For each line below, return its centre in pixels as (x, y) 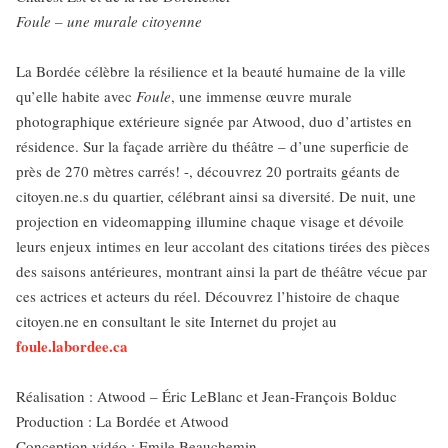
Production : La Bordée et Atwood (122, 421)
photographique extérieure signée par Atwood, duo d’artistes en (214, 121)
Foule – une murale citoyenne (109, 21)
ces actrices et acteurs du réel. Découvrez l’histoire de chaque (208, 296)
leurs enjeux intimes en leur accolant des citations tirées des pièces (223, 246)
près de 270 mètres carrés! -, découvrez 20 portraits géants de (208, 171)
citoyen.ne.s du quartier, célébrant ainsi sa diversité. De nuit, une (216, 196)
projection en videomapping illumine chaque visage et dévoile (210, 221)
